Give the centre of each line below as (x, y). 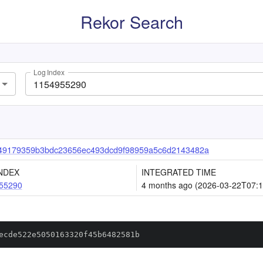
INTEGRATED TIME (179, 172)
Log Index (49, 72)
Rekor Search (131, 21)
